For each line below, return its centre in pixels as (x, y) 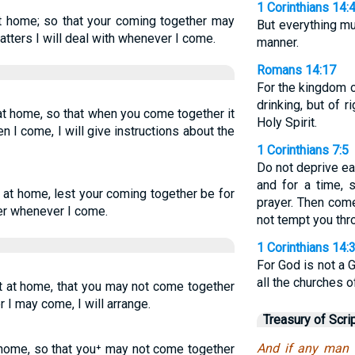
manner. (277, 42)
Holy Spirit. (286, 122)
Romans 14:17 (296, 70)
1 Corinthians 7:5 (302, 150)
